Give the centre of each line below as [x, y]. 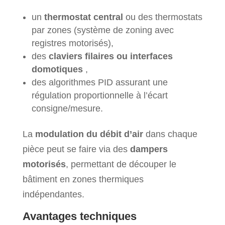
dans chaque [170, 134]
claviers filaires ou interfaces [110, 56]
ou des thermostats [162, 17]
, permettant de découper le [121, 164]
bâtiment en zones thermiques [83, 179]
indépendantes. [53, 194]
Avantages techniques [79, 216]
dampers [149, 149]
